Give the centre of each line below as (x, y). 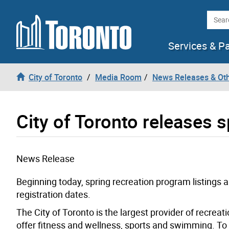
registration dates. (53, 194)
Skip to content (35, 13)
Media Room (118, 77)
